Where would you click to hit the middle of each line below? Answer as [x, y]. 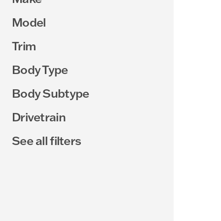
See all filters [47, 140]
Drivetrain [39, 117]
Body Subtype [51, 93]
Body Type [40, 69]
